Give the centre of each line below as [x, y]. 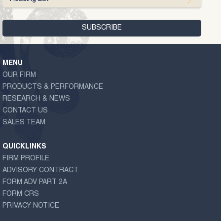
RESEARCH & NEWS [36, 99]
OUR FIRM [19, 75]
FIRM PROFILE [26, 159]
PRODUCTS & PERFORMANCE [53, 87]
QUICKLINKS [24, 147]
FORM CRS [21, 195]
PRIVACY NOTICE [31, 206]
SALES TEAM [24, 123]
